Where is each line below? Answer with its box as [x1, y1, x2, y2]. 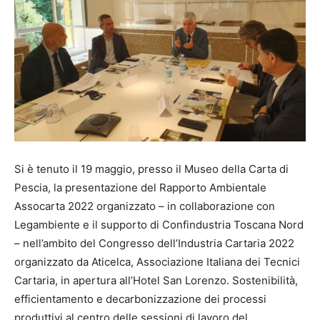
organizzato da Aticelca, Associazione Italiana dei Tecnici [14, 255, 300, 269]
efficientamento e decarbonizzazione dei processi [14, 292, 266, 306]
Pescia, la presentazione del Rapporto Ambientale [14, 181, 266, 195]
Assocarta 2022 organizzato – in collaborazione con [14, 199, 275, 214]
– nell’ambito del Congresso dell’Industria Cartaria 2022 [14, 236, 294, 251]
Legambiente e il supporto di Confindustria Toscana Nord [14, 218, 304, 232]
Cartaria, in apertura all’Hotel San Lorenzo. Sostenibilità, [14, 274, 298, 288]
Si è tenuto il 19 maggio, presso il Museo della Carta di [14, 162, 289, 176]
